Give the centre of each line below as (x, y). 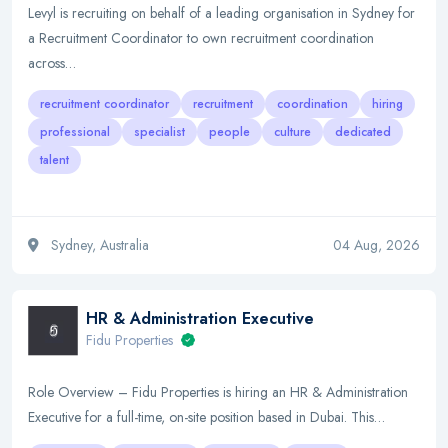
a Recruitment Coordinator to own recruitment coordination (201, 38)
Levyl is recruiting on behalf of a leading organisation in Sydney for (221, 13)
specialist (159, 132)
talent (54, 160)
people (229, 132)
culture (292, 132)
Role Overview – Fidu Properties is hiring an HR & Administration (218, 392)
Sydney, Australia (98, 245)
